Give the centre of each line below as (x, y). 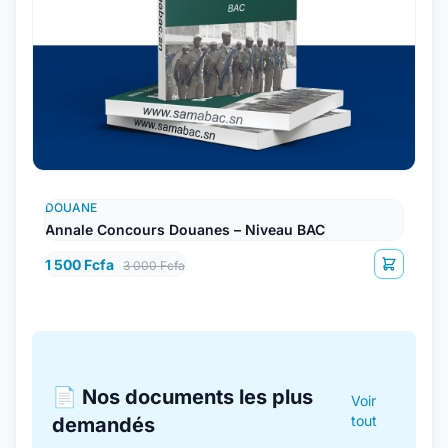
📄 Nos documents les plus (182, 396)
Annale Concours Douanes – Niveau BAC (185, 229)
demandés (103, 424)
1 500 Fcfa (79, 264)
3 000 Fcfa (154, 265)
